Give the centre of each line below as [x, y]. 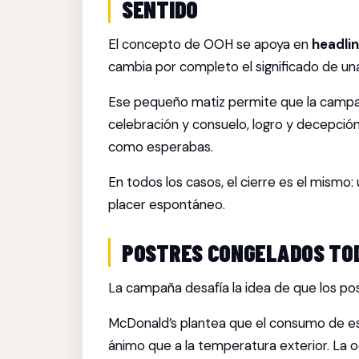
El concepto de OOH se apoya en [210, 44]
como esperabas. [161, 147]
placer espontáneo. [167, 204]
